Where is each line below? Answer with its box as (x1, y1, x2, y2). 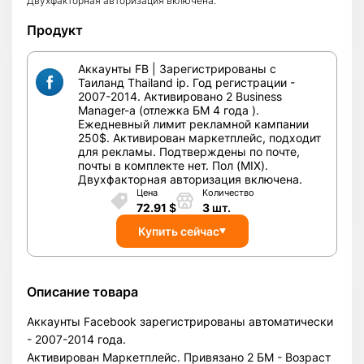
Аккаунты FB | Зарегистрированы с (78, 62, 276, 76)
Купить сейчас (138, 223, 219, 238)
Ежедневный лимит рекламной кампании (78, 117, 309, 131)
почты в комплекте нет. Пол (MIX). (78, 158, 268, 172)
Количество (201, 187, 254, 198)
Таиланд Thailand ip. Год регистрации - (78, 76, 295, 89)
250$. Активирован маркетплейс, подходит (78, 131, 321, 145)
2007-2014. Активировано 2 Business (78, 89, 282, 103)
